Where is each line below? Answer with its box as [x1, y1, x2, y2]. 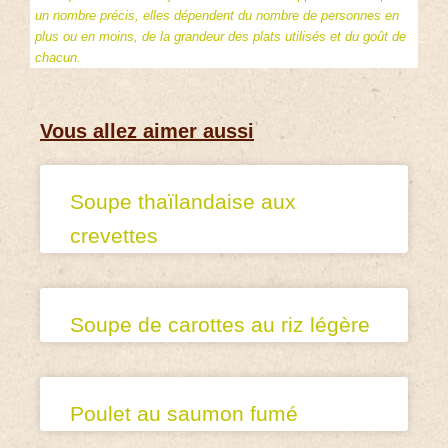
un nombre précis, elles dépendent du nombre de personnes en [35, 7, 399, 23]
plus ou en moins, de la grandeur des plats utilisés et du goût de [35, 28, 406, 44]
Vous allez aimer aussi [40, 120, 254, 143]
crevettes [70, 224, 158, 248]
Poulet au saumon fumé [70, 402, 298, 426]
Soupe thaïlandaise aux [70, 190, 296, 214]
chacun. [35, 49, 81, 65]
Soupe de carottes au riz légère [70, 313, 370, 337]
